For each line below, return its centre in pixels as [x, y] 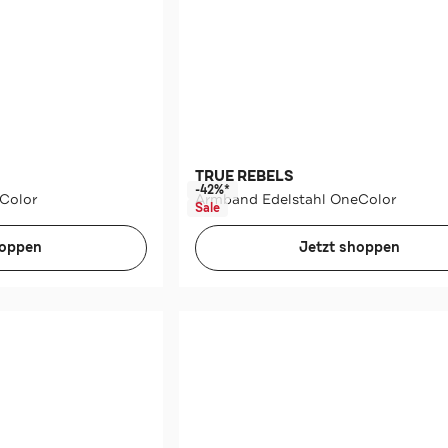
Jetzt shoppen [350, 248]
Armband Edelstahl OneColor [295, 199]
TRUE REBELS [244, 177]
